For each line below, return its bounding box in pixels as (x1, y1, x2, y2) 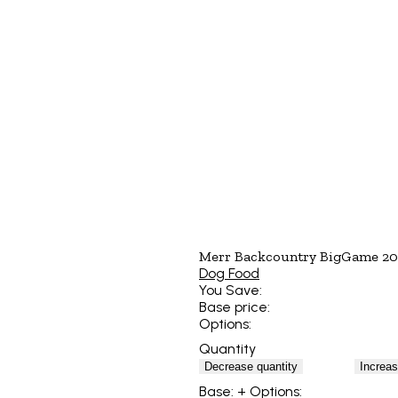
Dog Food (199, 265, 259, 283)
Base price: (199, 298, 270, 316)
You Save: (199, 282, 262, 299)
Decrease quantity (204, 359, 298, 373)
